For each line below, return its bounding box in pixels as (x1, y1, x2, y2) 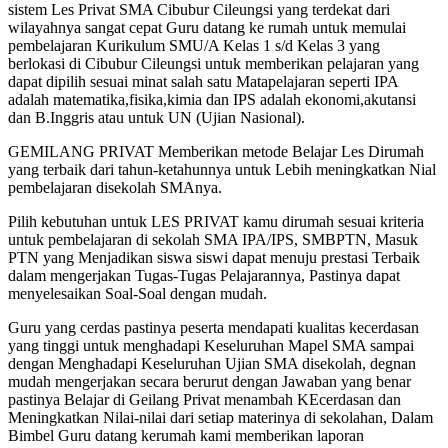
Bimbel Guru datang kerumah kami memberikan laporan (8, 426, 364, 444)
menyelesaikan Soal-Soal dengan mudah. (8, 284, 267, 302)
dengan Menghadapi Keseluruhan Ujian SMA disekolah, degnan (8, 354, 416, 372)
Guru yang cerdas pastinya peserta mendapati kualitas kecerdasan (8, 318, 419, 336)
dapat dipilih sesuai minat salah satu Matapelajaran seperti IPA (8, 72, 398, 90)
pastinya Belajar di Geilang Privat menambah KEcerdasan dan (8, 390, 401, 408)
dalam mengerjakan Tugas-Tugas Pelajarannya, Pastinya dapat (8, 266, 400, 284)
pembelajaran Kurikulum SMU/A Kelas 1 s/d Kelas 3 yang (8, 36, 380, 54)
